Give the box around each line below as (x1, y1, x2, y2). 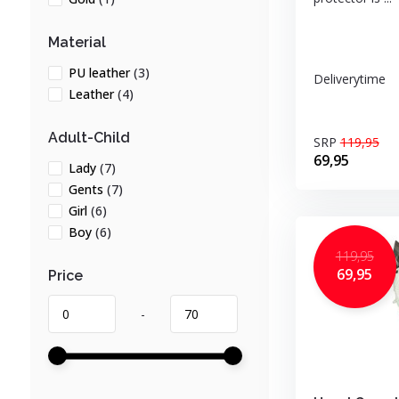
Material (47, 34, 106, 51)
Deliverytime (313, 70, 386, 87)
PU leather (68, 64, 134, 81)
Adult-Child (47, 129, 130, 146)
